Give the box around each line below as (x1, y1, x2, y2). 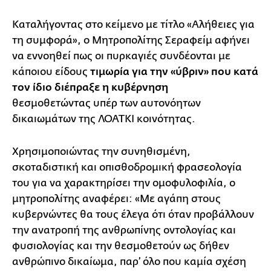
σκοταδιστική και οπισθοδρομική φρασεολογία (12, 161, 242, 173)
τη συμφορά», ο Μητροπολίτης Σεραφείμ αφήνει (12, 34, 250, 46)
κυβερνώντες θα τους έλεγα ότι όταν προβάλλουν (12, 208, 254, 220)
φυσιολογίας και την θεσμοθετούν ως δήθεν (12, 240, 229, 252)
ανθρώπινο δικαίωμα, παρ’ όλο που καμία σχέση (12, 255, 246, 267)
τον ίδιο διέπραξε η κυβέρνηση (12, 81, 168, 94)
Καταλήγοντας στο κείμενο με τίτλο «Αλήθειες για (12, 18, 255, 30)
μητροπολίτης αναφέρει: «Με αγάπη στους (12, 192, 221, 204)
